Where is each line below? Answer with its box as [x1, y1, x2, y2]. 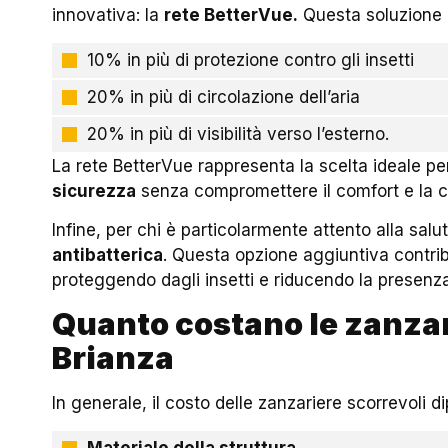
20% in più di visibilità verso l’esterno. [87, 123, 390, 144]
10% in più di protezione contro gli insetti [87, 49, 415, 70]
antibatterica [52, 245, 164, 266]
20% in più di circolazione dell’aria [87, 86, 361, 107]
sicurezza [52, 180, 137, 201]
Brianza [52, 339, 175, 377]
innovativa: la [52, 5, 165, 26]
